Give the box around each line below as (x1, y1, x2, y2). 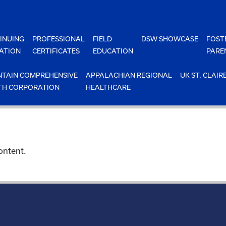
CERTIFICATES (32, 47, 80, 55)
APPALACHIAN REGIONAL (86, 71, 173, 79)
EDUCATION (93, 47, 134, 55)
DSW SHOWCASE (141, 35, 199, 43)
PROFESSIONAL (32, 35, 85, 43)
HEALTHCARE (86, 83, 131, 91)
